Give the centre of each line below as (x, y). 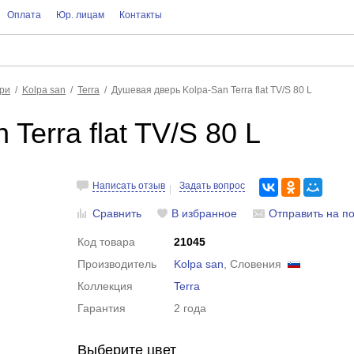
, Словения (256, 264)
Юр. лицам (80, 15)
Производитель (117, 264)
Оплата (24, 15)
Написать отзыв (129, 186)
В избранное (205, 213)
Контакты (140, 15)
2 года (190, 308)
